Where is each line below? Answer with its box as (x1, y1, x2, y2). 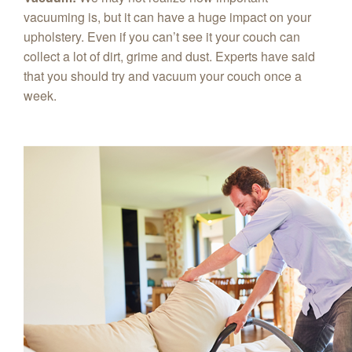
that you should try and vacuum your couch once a (24, 66, 302, 85)
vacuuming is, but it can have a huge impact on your (24, 7, 311, 26)
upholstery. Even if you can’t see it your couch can (24, 27, 300, 46)
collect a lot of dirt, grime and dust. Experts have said (24, 46, 315, 65)
